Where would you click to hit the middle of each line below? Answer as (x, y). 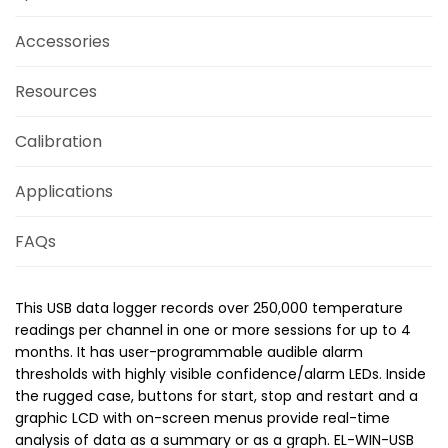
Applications (64, 191)
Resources (56, 91)
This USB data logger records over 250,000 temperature (209, 307)
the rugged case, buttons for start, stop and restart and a (216, 395)
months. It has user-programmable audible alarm (189, 351)
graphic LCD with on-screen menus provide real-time (202, 417)
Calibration (58, 141)
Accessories (62, 41)
